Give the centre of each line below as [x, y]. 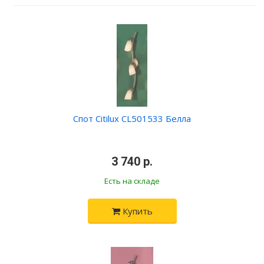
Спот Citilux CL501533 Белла [132, 118]
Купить [136, 211]
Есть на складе [132, 181]
